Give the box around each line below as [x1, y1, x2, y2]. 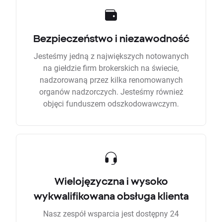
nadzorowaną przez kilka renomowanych [39, 74, 183, 85]
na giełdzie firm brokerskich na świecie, [43, 62, 179, 73]
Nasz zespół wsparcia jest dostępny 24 [43, 208, 179, 219]
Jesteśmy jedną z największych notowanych [33, 51, 189, 61]
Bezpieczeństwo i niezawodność [33, 33, 189, 45]
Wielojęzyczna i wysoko [54, 175, 168, 187]
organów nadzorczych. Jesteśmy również [39, 86, 183, 97]
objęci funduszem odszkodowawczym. [43, 98, 179, 109]
